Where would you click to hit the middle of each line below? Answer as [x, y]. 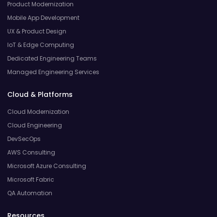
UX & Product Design [37, 31]
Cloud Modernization [38, 111]
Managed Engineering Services [53, 72]
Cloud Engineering [35, 125]
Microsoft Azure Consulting [47, 166]
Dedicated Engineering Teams [52, 58]
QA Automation [30, 193]
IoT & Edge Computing [41, 45]
